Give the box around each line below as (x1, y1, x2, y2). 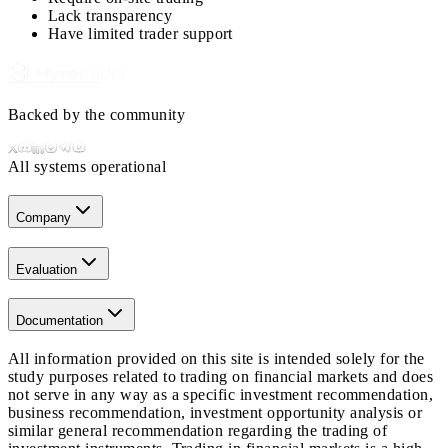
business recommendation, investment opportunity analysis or (8, 404, 423, 422)
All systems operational (8, 158, 167, 176)
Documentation (16, 313, 103, 329)
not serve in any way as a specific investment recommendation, (8, 386, 434, 404)
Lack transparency (48, 7, 173, 25)
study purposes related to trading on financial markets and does (8, 368, 434, 386)
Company (16, 209, 71, 225)
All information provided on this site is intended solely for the (8, 350, 425, 368)
